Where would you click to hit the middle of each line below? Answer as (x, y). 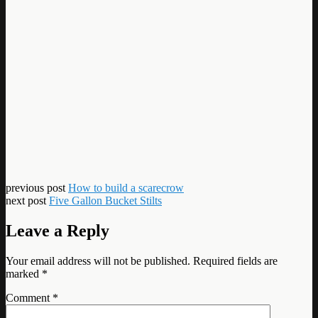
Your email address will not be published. (98, 261)
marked (24, 273)
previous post (37, 187)
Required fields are (235, 261)
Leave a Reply (57, 230)
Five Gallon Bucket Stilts (105, 200)
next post (27, 200)
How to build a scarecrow (126, 187)
